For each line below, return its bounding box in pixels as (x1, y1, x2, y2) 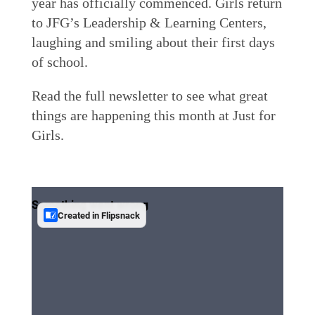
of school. (31, 53, 88, 70)
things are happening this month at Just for (31, 107, 276, 123)
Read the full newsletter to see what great (31, 87, 268, 103)
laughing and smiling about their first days (31, 34, 275, 50)
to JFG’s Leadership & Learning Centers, (31, 14, 266, 30)
